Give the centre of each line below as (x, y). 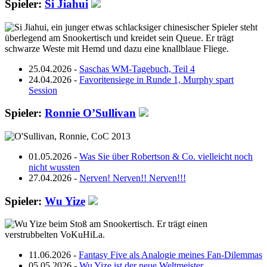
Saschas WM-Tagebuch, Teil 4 (137, 69)
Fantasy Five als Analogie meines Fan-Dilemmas (170, 255)
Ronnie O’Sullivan (90, 113)
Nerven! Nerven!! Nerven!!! (133, 178)
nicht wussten (54, 167)
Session (43, 90)
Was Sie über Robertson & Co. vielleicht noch (166, 156)
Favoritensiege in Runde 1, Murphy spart (156, 79)
